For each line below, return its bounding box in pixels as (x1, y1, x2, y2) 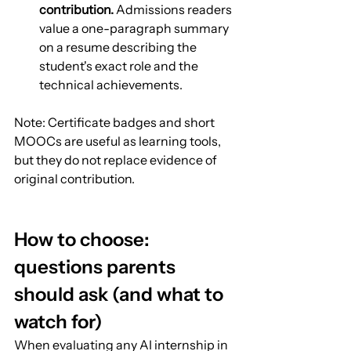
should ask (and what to (14, 282, 227, 306)
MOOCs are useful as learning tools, (14, 132, 223, 149)
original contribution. (14, 170, 135, 186)
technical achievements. (39, 76, 183, 92)
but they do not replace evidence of (14, 151, 219, 168)
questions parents (14, 255, 179, 278)
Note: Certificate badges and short (14, 114, 217, 130)
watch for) (14, 309, 103, 333)
